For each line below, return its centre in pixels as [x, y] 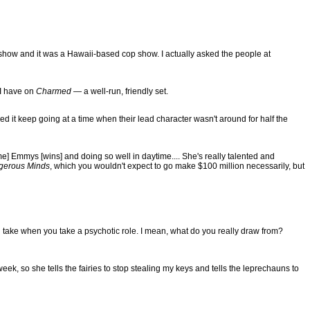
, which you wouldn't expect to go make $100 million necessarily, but [177, 166]
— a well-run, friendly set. [120, 91]
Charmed [54, 91]
